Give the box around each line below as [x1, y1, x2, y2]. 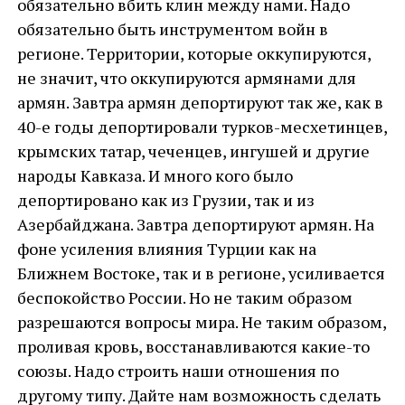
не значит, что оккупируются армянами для [16, 67, 356, 89]
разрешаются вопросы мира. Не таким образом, [16, 311, 386, 333]
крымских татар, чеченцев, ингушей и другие [16, 140, 370, 162]
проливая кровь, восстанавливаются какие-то [16, 335, 370, 357]
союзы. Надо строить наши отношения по [16, 360, 339, 381]
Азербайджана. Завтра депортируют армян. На [16, 213, 374, 235]
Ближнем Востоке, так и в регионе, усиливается [16, 262, 385, 284]
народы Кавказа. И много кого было [16, 165, 293, 186]
